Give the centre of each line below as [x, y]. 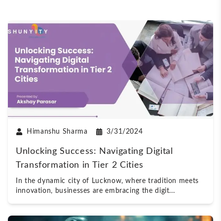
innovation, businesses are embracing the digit [93, 191]
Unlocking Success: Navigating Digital [94, 151]
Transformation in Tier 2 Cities [80, 165]
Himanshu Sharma [57, 132]
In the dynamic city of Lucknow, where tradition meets [107, 181]
